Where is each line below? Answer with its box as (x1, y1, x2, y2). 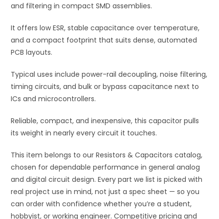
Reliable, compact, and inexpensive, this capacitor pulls (11, 116, 199, 126)
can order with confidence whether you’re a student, (11, 199, 192, 209)
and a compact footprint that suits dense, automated (11, 35, 197, 45)
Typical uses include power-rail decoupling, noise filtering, (11, 69, 208, 79)
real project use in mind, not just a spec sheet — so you (11, 187, 200, 197)
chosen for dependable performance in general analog (11, 162, 200, 172)
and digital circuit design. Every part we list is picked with (11, 175, 203, 184)
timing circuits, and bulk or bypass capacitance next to (11, 82, 199, 91)
